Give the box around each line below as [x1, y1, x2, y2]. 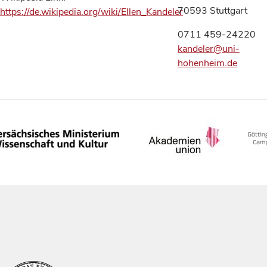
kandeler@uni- [177, 42, 240, 55]
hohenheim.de [177, 57, 237, 70]
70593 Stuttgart [177, 4, 247, 17]
